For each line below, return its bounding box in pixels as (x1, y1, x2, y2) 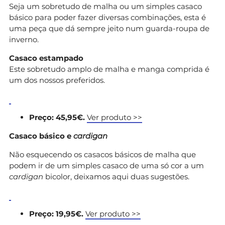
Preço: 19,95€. (29, 208, 85, 218)
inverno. (9, 34, 39, 44)
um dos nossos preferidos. (9, 75, 105, 85)
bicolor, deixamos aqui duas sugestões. (43, 171, 189, 181)
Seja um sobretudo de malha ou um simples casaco (9, 1, 202, 11)
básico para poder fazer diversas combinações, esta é (9, 12, 206, 22)
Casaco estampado (9, 53, 83, 63)
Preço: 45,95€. (29, 112, 87, 122)
